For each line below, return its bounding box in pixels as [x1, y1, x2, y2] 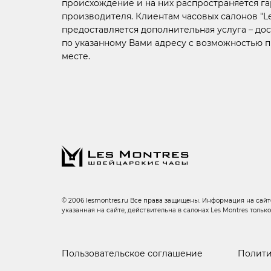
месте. [62, 50, 90, 62]
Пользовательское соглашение [62, 247, 203, 259]
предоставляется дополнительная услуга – [62, 24, 255, 35]
